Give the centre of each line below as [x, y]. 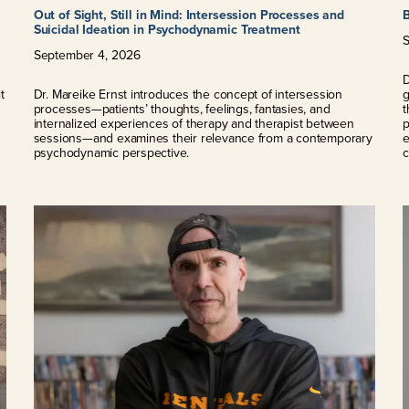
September [64, 56]
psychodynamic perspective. [111, 153]
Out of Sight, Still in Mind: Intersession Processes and [189, 16]
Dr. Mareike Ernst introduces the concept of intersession [188, 95]
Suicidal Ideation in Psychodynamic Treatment [167, 30]
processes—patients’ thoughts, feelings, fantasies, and [182, 110]
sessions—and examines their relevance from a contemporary [203, 139]
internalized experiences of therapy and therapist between [194, 124]
